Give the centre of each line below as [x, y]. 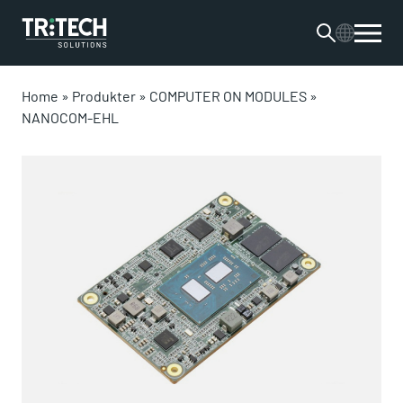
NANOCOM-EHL [70, 117]
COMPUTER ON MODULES [228, 96]
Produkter [104, 96]
